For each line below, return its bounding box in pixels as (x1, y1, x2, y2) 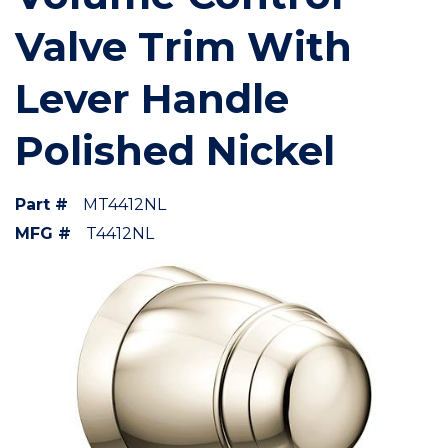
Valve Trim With (15, 22, 352, 71)
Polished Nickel (15, 126, 335, 175)
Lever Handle (15, 74, 289, 123)
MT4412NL (83, 195, 166, 214)
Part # (15, 195, 68, 214)
